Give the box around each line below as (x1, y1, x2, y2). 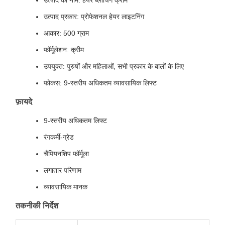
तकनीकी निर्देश (16, 201, 58, 210)
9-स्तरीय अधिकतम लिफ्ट (44, 117, 107, 125)
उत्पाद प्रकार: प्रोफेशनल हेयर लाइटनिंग (44, 13, 144, 21)
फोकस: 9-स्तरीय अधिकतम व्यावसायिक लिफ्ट (44, 79, 157, 87)
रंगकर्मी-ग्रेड (44, 133, 74, 141)
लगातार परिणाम (44, 166, 81, 174)
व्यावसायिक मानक (44, 183, 87, 191)
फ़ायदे (16, 97, 32, 106)
